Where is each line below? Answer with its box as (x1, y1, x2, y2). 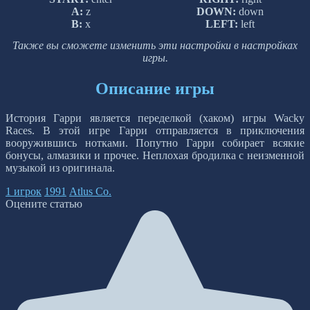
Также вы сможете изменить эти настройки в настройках (12, 39, 298, 52)
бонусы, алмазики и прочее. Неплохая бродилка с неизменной (6, 149, 304, 161)
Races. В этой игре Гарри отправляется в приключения (6, 124, 304, 136)
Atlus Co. (69, 185, 111, 197)
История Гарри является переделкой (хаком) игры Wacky (6, 111, 304, 124)
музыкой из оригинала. (6, 161, 115, 174)
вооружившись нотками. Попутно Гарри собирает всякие (6, 136, 304, 149)
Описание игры (95, 80, 215, 98)
